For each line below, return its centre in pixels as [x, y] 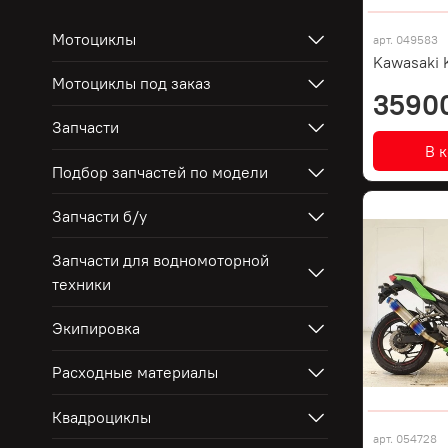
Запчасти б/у [100, 215]
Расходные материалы [135, 372]
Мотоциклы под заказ [132, 83]
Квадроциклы [102, 416]
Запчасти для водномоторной [161, 260]
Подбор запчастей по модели [160, 171]
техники [82, 284]
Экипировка [96, 328]
